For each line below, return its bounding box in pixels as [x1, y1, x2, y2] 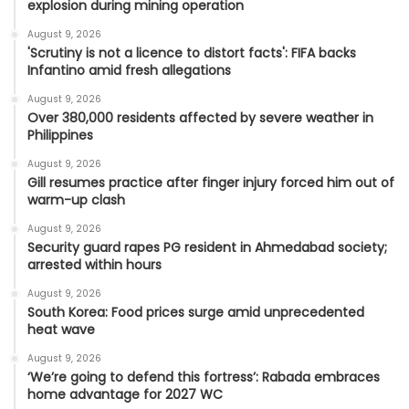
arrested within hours [27, 255, 162, 274]
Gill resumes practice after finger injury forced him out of [27, 173, 394, 192]
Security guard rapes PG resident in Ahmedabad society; [27, 237, 387, 257]
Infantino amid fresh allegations [27, 60, 231, 79]
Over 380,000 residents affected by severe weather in [27, 108, 373, 127]
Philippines [27, 125, 93, 144]
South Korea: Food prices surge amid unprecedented [27, 302, 364, 321]
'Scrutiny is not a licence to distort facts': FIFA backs [27, 43, 356, 62]
